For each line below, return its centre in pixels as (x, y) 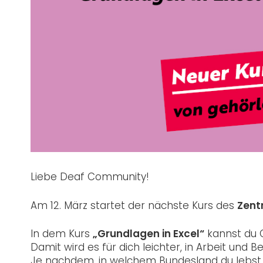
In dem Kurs (62, 234)
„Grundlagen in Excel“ (149, 234)
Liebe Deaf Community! (90, 177)
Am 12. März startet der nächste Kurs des (134, 205)
